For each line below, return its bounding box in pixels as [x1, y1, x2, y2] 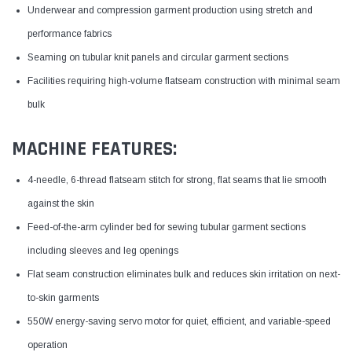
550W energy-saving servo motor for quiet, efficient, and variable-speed [27, 315, 331, 327]
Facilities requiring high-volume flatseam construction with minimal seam [27, 75, 340, 86]
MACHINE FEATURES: [12, 136, 177, 162]
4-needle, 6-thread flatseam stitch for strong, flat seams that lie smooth [27, 174, 327, 185]
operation [27, 339, 68, 350]
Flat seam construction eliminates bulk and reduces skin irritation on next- [27, 268, 340, 280]
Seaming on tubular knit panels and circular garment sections [27, 51, 288, 63]
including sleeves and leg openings [27, 244, 178, 256]
